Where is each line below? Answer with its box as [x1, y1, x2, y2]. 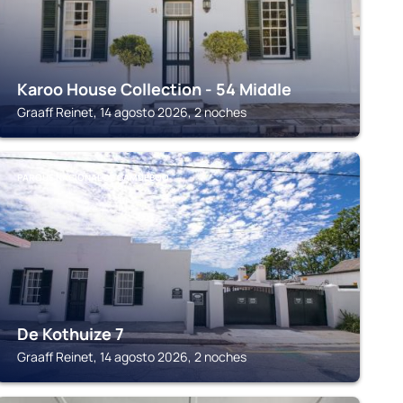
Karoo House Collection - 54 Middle [16, 78, 291, 100]
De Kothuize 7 [16, 323, 124, 345]
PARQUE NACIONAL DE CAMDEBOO [16, 171, 169, 184]
